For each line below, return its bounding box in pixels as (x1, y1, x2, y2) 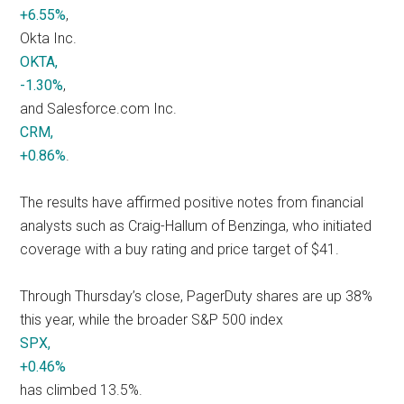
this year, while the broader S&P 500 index (20, 310, 288, 328)
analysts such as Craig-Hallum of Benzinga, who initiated (20, 216, 372, 234)
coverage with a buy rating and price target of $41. (20, 240, 340, 258)
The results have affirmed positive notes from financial (20, 193, 364, 211)
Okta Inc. (20, 29, 78, 47)
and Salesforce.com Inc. (20, 99, 178, 117)
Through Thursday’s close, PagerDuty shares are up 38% (20, 287, 373, 305)
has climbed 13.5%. (20, 381, 143, 399)
